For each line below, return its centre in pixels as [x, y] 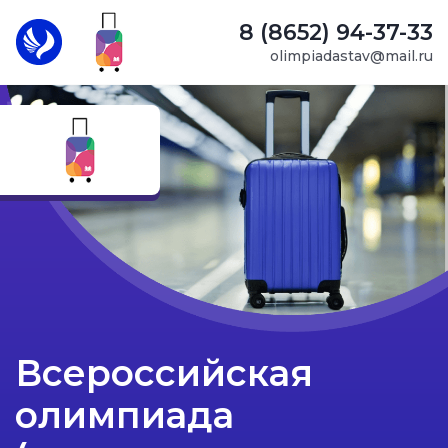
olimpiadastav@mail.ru [351, 55]
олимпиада [124, 414]
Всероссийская [164, 372]
